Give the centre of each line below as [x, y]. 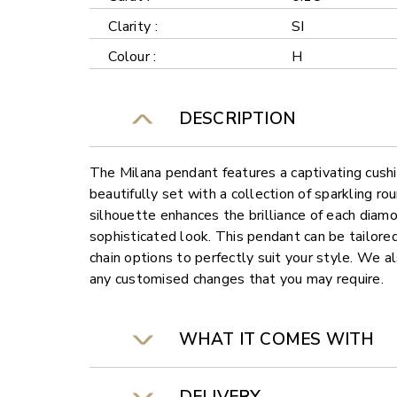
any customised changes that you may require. [236, 280]
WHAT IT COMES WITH [272, 340]
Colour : [132, 57]
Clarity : [133, 27]
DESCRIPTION [233, 119]
